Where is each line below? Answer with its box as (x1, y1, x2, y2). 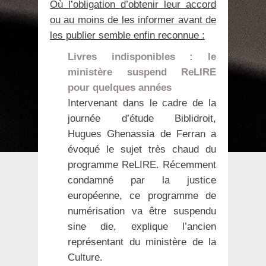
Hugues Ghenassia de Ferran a (68, 128, 216, 140)
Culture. (68, 251, 103, 263)
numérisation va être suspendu (68, 205, 216, 217)
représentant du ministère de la (68, 236, 216, 248)
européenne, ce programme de (68, 189, 216, 201)
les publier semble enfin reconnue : (50, 29, 205, 41)
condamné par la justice (68, 174, 216, 186)
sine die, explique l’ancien (68, 220, 216, 232)
